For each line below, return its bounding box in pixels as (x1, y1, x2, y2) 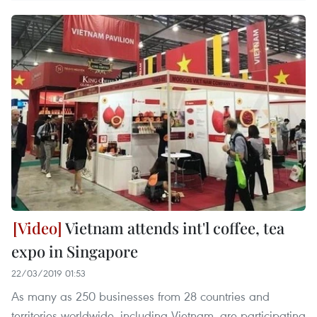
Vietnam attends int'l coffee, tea (62, 217, 284, 238)
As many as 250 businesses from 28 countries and (11, 287, 270, 304)
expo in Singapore (11, 240, 138, 262)
